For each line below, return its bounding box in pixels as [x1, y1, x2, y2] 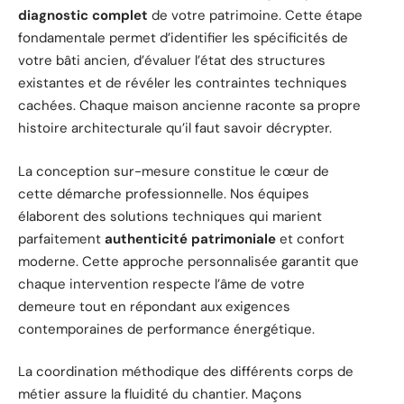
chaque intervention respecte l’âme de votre [18, 274, 305, 293]
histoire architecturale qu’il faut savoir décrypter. [18, 119, 332, 138]
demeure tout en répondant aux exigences [18, 297, 290, 316]
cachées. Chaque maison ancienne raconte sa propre [18, 96, 361, 115]
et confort [276, 229, 344, 248]
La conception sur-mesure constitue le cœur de [18, 161, 329, 180]
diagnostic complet [18, 6, 148, 25]
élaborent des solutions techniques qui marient [18, 207, 322, 225]
